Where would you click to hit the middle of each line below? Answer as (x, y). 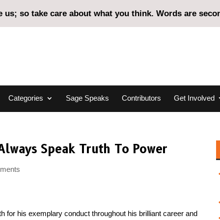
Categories (26, 98)
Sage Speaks (87, 98)
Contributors (141, 98)
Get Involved (194, 98)
